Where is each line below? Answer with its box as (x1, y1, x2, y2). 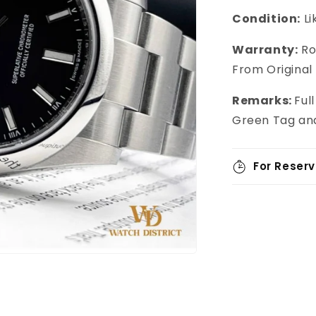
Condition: (232, 11, 300, 27)
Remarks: (232, 92, 295, 109)
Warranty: (232, 42, 298, 58)
